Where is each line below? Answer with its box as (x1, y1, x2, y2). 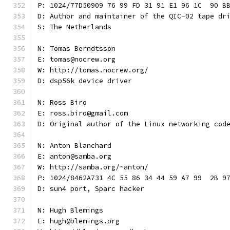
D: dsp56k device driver (37, 76, 132, 85)
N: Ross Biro (37, 98, 87, 107)
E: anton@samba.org (37, 152, 111, 161)
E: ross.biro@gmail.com (37, 109, 128, 118)
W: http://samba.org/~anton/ (37, 163, 148, 171)
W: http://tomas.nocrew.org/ (37, 66, 148, 74)
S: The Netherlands (37, 23, 111, 31)
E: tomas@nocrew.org (37, 55, 116, 64)
